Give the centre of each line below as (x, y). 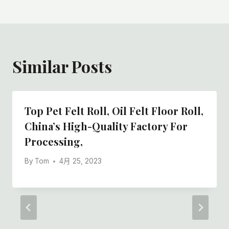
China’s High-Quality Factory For (106, 126)
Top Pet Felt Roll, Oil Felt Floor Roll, (114, 110)
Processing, (54, 141)
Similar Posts (62, 66)
